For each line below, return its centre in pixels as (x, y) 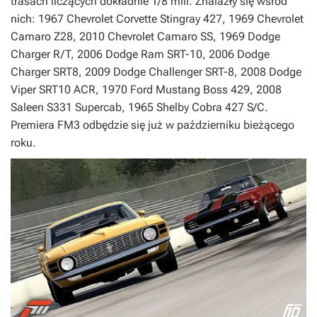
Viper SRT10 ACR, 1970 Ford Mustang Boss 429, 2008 (146, 90)
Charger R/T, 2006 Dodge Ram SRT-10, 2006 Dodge (140, 54)
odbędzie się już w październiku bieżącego (187, 125)
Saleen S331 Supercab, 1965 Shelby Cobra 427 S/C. (139, 108)
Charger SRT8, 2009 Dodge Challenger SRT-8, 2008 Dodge (156, 72)
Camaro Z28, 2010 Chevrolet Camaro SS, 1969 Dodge (145, 37)
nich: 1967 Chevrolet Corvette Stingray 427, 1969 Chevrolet (157, 19)
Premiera (34, 125)
